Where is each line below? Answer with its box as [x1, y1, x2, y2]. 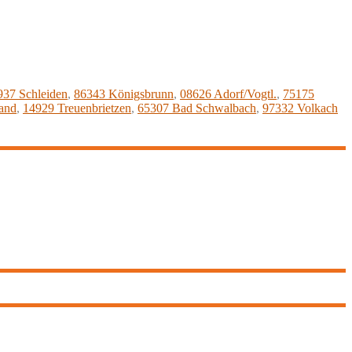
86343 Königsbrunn [74, 86, 174, 101]
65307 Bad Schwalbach [137, 101, 256, 115]
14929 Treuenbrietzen [23, 101, 131, 115]
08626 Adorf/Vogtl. [180, 86, 277, 101]
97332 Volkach [262, 101, 338, 115]
